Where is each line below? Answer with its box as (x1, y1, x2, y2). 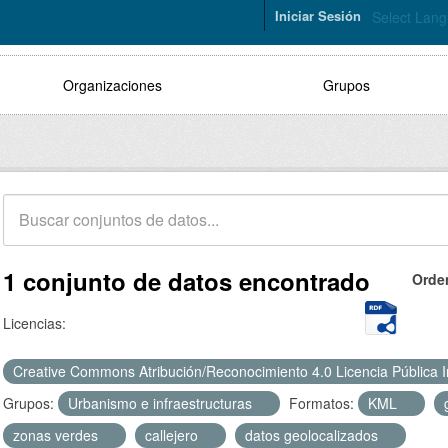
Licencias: (3, 313, 66, 333)
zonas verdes (13, 425, 102, 445)
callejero (145, 425, 202, 445)
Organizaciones (62, 75, 162, 95)
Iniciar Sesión (275, 6, 361, 25)
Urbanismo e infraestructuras (68, 393, 256, 413)
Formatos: (289, 393, 354, 413)
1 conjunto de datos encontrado (3, 264, 370, 298)
